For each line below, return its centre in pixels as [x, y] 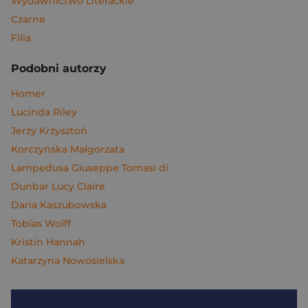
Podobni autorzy [59, 68]
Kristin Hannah [48, 242]
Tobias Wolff [41, 223]
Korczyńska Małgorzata [68, 149]
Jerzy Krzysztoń [49, 131]
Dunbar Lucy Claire [58, 186]
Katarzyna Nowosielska [68, 261]
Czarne [28, 19]
